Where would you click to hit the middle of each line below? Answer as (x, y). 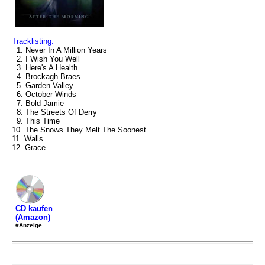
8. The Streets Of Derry (54, 112)
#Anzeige (29, 225)
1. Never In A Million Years (59, 50)
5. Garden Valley (43, 85)
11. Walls (28, 139)
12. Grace (29, 148)
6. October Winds (44, 94)
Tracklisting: (33, 41)
